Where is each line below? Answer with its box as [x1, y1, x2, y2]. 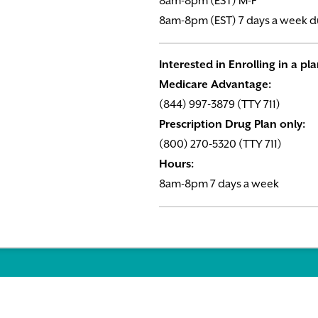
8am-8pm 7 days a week [159, 177, 279, 191]
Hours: [159, 158, 194, 171]
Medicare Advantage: [159, 78, 271, 92]
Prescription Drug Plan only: [159, 118, 305, 131]
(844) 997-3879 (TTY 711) [159, 98, 280, 111]
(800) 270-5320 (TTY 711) [159, 138, 282, 151]
